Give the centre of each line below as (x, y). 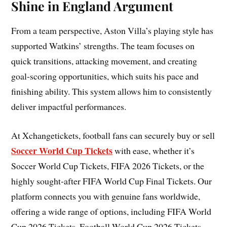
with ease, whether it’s (154, 150)
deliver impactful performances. (69, 107)
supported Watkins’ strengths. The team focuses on (103, 46)
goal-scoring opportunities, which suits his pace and (105, 76)
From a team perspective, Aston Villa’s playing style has (112, 31)
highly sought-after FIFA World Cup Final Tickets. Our (112, 181)
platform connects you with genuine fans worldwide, (106, 196)
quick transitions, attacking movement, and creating (104, 61)
